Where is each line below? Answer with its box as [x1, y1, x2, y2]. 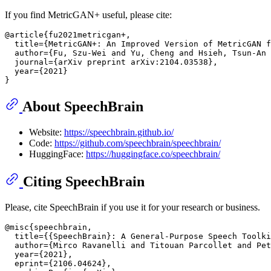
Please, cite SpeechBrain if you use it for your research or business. [5, 201, 260, 212]
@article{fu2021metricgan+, [5, 30, 131, 39]
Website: [29, 126, 64, 137]
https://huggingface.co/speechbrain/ [86, 148, 220, 159]
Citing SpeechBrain [23, 173, 145, 189]
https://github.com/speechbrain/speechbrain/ [54, 137, 221, 148]
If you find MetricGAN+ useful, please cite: [5, 9, 172, 20]
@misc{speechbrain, [5, 222, 92, 232]
